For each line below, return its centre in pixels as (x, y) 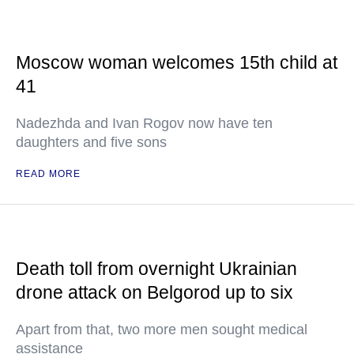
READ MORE (48, 174)
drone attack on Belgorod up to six (154, 292)
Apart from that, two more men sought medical (162, 330)
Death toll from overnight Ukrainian (156, 269)
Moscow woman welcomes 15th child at (177, 62)
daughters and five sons (91, 142)
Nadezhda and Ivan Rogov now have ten (144, 123)
